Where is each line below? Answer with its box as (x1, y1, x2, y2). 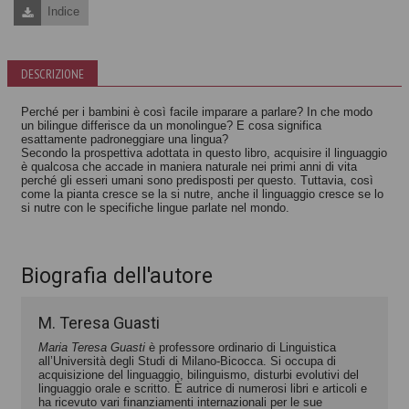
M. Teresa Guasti (38, 312, 160, 332)
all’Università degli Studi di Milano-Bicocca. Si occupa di (38, 353, 336, 368)
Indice (47, 4, 79, 18)
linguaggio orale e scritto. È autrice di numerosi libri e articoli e (38, 381, 367, 395)
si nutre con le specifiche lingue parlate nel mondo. (21, 200, 289, 215)
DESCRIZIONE (21, 65, 84, 82)
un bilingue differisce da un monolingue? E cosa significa (21, 118, 321, 132)
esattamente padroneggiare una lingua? (21, 131, 228, 146)
